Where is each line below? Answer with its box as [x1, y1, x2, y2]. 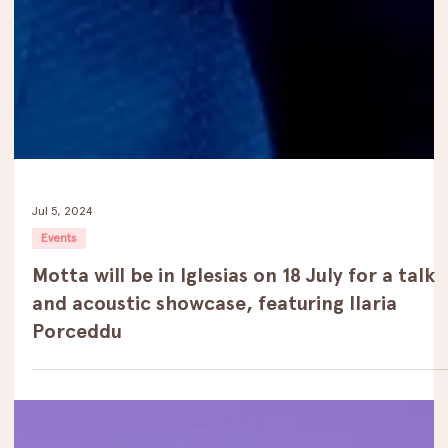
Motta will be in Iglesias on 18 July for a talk [32, 413, 435, 438]
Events [41, 381, 77, 396]
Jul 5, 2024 [32, 353, 93, 368]
